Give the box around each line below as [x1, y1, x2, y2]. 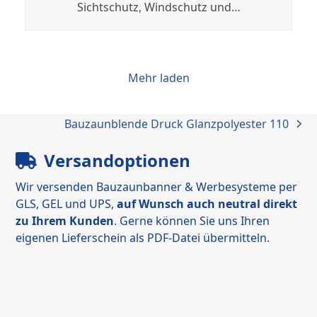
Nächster [64, 123, 113, 139]
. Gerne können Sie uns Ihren [114, 212, 270, 229]
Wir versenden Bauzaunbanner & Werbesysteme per [16, 178, 298, 195]
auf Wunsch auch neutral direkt [117, 195, 298, 212]
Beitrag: [64, 140, 106, 156]
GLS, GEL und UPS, [16, 195, 117, 212]
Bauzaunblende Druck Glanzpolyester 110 [64, 115, 289, 132]
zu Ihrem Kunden [16, 212, 115, 229]
